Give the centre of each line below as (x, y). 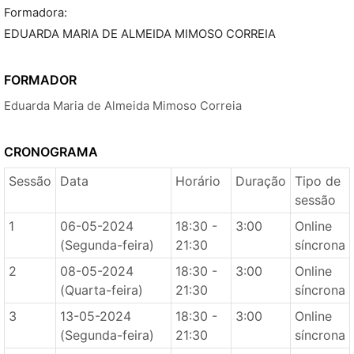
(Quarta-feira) (101, 290)
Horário (198, 181)
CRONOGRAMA (51, 152)
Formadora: (36, 13)
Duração (260, 181)
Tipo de (317, 181)
